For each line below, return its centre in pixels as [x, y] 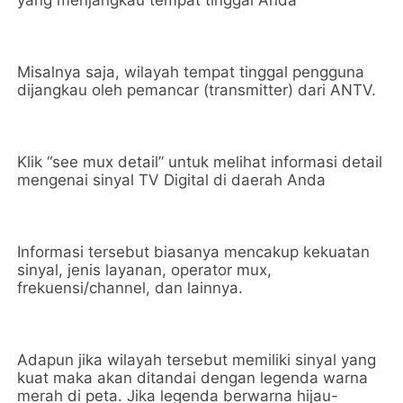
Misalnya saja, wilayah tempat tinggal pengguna [191, 72]
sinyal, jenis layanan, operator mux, [145, 270]
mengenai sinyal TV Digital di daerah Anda [172, 180]
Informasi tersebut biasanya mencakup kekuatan [194, 252]
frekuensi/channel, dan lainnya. [130, 288]
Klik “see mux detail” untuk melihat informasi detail [200, 162]
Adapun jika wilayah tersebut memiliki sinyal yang [197, 360]
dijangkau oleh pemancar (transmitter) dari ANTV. [197, 90]
